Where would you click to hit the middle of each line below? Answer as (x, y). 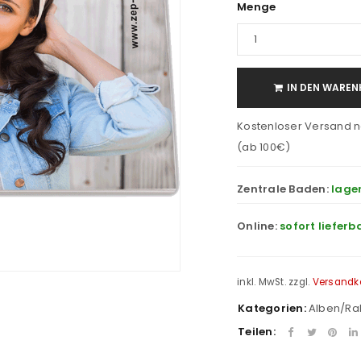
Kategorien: (272, 308)
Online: (258, 226)
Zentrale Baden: (284, 189)
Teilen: (257, 331)
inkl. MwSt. (261, 282)
